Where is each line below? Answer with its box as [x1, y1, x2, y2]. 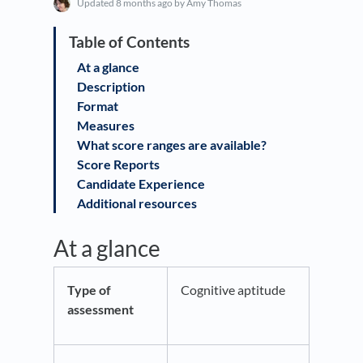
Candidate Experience [77, 176, 207, 192]
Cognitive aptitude [181, 282, 288, 298]
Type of [67, 282, 111, 298]
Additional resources [77, 195, 202, 211]
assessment [67, 301, 136, 318]
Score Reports [77, 156, 162, 173]
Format [77, 98, 121, 114]
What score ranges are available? [77, 137, 269, 153]
